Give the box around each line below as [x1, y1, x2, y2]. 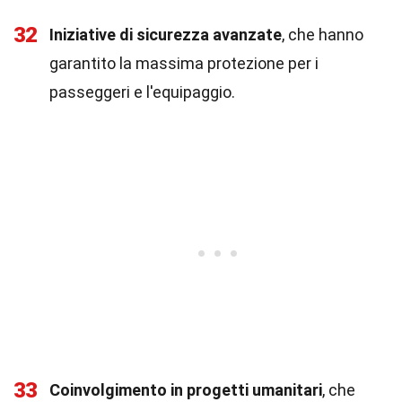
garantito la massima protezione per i [49, 54, 319, 73]
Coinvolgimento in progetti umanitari [49, 380, 322, 399]
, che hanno [282, 25, 363, 44]
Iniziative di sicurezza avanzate [49, 25, 282, 44]
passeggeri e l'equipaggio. [49, 83, 235, 101]
